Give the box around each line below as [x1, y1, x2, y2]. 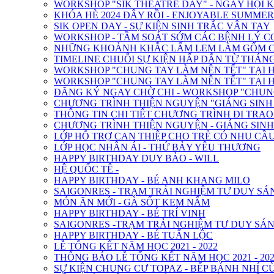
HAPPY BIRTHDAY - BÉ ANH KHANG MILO [54, 175, 250, 185]
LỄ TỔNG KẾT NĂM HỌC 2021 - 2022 [54, 241, 218, 251]
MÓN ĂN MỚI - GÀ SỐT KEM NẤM [54, 197, 210, 207]
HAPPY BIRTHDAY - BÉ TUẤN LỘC [54, 230, 213, 240]
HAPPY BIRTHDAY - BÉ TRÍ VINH [54, 208, 206, 218]
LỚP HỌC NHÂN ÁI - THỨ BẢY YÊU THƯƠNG [54, 142, 261, 152]
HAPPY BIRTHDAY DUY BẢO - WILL [54, 153, 219, 163]
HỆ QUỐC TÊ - [54, 164, 119, 174]
